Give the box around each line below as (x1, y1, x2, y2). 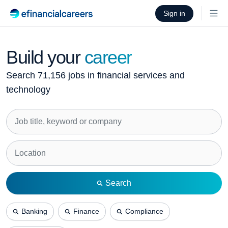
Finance (73, 207, 99, 215)
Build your (6, 47, 80, 68)
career (84, 47, 132, 68)
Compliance (125, 207, 163, 215)
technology (6, 84, 50, 95)
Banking (21, 207, 47, 215)
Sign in (163, 9, 185, 17)
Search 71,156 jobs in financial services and (6, 70, 185, 80)
